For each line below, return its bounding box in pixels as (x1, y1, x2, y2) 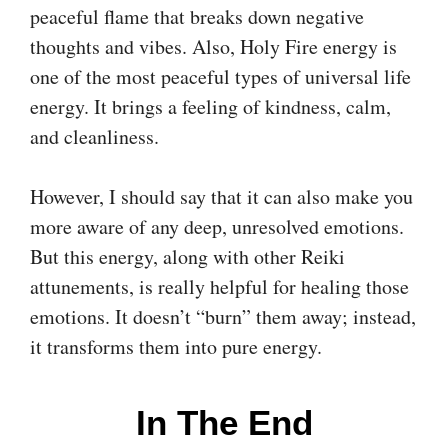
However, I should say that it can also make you (30, 182, 413, 210)
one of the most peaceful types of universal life (30, 62, 411, 90)
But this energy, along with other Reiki (30, 242, 345, 270)
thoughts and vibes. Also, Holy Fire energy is (30, 32, 397, 60)
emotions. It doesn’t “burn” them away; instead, (30, 302, 416, 330)
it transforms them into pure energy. (30, 332, 322, 360)
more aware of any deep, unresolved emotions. (30, 212, 404, 240)
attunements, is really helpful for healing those (30, 272, 409, 300)
